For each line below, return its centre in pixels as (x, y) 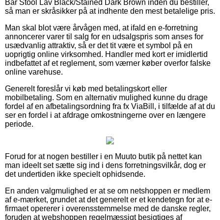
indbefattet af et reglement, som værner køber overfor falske (108, 63)
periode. (19, 124)
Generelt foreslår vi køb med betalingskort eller (86, 88)
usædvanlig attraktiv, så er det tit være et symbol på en (99, 45)
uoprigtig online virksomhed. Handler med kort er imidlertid (106, 54)
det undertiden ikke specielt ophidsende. (75, 174)
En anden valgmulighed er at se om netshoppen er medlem (108, 191)
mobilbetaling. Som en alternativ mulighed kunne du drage (106, 97)
